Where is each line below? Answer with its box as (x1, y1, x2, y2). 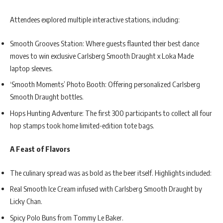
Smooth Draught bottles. (10, 92, 84, 102)
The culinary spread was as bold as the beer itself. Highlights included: (10, 168, 212, 177)
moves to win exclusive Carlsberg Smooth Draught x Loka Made (10, 51, 194, 60)
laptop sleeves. (10, 63, 53, 73)
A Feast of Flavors (10, 144, 70, 154)
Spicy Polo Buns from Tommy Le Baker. (10, 213, 123, 222)
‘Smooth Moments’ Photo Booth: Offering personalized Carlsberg (10, 80, 200, 89)
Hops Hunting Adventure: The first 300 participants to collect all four (10, 108, 212, 117)
